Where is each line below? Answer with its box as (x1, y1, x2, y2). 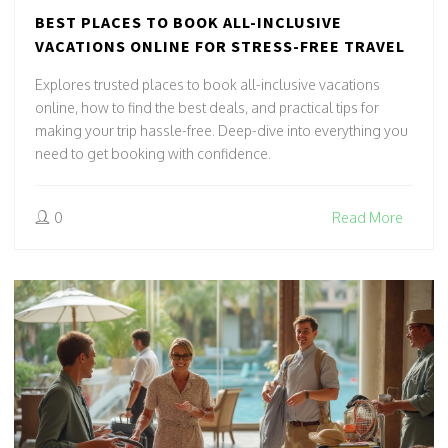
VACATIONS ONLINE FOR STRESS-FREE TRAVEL (35, 36, 405, 57)
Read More (332, 209, 403, 227)
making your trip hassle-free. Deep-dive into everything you (35, 122, 408, 140)
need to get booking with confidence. (35, 145, 271, 163)
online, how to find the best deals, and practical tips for (35, 99, 379, 117)
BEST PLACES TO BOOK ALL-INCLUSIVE (35, 12, 342, 33)
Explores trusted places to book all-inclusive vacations (35, 76, 380, 94)
